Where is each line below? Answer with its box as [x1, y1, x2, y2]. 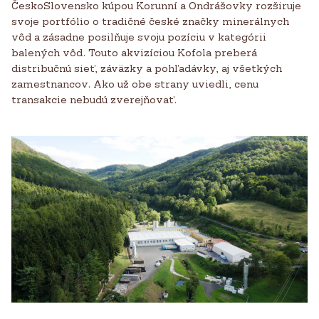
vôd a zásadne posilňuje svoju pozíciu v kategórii [11, 31, 266, 43]
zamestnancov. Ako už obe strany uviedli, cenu [11, 78, 258, 90]
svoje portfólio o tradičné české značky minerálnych [11, 15, 289, 27]
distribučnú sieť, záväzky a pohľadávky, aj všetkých [11, 62, 282, 74]
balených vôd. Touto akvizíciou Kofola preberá [11, 46, 257, 58]
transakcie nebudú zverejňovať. [11, 93, 177, 105]
